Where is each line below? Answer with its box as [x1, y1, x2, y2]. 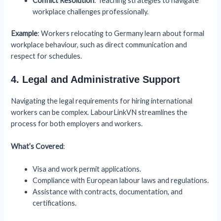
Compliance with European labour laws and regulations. [33, 176, 209, 185]
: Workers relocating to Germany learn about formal [37, 29, 205, 38]
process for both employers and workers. [11, 119, 143, 128]
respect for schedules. [11, 52, 82, 61]
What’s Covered [11, 142, 64, 151]
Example [11, 29, 38, 38]
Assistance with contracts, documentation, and [33, 187, 183, 196]
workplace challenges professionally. [33, 7, 149, 16]
